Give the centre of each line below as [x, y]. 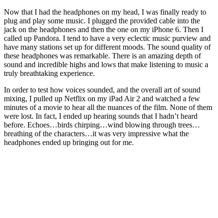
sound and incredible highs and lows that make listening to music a [106, 64]
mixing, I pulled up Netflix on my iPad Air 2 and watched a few [102, 98]
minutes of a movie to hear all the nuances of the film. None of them [108, 107]
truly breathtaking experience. [49, 73]
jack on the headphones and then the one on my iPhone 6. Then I [104, 29]
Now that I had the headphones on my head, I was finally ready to [105, 12]
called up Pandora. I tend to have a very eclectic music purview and [107, 38]
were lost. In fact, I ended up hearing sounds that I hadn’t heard [101, 116]
